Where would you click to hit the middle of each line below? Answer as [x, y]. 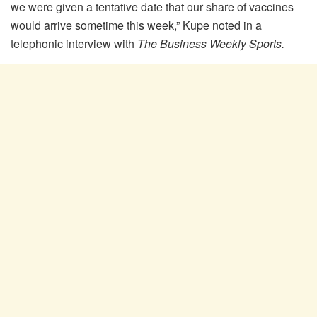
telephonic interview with [74, 44]
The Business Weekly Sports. [211, 44]
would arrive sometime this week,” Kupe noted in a [136, 25]
